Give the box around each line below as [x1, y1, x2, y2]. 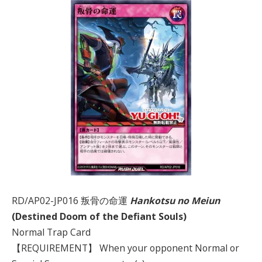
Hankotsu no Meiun [130, 194, 220, 207]
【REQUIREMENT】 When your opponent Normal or [12, 241, 239, 254]
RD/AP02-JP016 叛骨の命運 [12, 194, 130, 207]
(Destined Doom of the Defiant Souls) [12, 209, 187, 223]
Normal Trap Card [12, 225, 91, 239]
